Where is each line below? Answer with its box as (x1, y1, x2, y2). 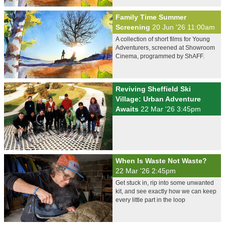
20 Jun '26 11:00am (152, 23, 215, 31)
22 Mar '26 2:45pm (116, 167, 176, 175)
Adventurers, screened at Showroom (116, 44, 215, 51)
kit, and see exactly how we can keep (116, 188, 216, 195)
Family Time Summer (116, 13, 186, 21)
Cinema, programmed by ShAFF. (116, 53, 204, 60)
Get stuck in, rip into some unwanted (116, 179, 214, 186)
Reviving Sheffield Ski (116, 85, 191, 93)
